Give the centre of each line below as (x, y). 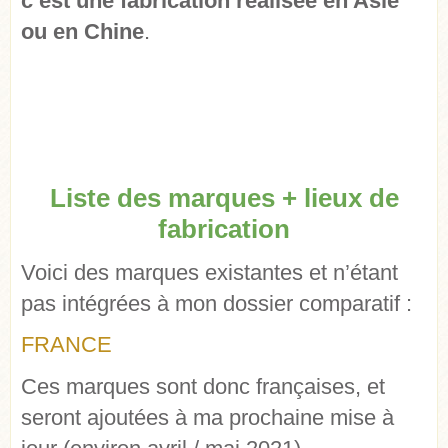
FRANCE (66, 344)
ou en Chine (82, 32)
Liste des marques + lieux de (224, 198)
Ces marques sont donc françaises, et (203, 386)
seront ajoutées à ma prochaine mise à (207, 417)
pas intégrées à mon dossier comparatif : (216, 303)
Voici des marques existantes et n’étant (209, 272)
